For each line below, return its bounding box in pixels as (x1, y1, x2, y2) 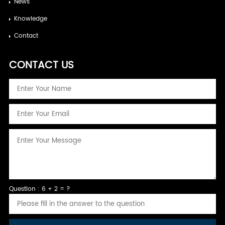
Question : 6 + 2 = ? (9, 184, 70, 194)
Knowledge (14, 14, 47, 24)
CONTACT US (9, 57, 74, 74)
